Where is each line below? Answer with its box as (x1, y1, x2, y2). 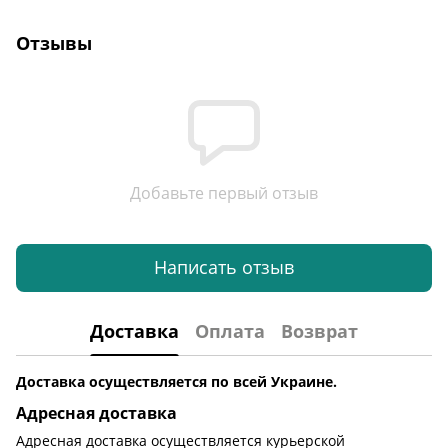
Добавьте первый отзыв (130, 181, 318, 204)
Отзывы (16, 30, 92, 55)
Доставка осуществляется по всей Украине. (16, 371, 337, 391)
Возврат (281, 319, 358, 344)
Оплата (195, 319, 265, 344)
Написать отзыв (154, 255, 294, 280)
